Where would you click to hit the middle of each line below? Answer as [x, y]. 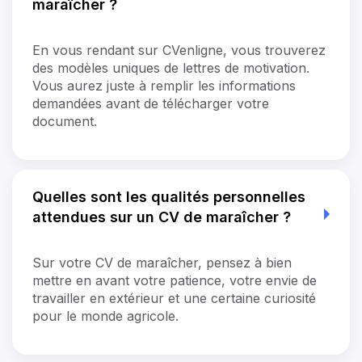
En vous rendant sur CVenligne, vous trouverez [179, 50]
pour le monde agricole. [105, 316]
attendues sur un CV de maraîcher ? [162, 217]
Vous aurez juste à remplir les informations [164, 85]
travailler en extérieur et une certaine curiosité [174, 298]
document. [65, 121]
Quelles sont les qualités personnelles [169, 196]
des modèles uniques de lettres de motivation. [171, 67]
